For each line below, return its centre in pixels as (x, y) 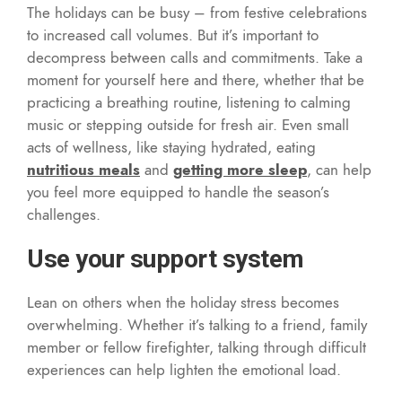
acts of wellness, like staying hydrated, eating (171, 147)
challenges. (64, 214)
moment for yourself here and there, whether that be (196, 79)
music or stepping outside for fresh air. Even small (188, 124)
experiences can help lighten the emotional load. (184, 369)
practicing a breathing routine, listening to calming (189, 102)
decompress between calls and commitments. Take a (195, 57)
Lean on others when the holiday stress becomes (183, 302)
